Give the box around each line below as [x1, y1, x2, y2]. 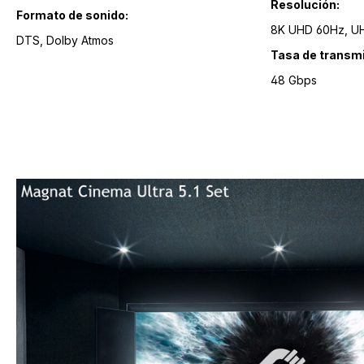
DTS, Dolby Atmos [46, 33, 114, 48]
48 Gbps [271, 73, 317, 88]
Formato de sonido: [16, 8, 128, 23]
